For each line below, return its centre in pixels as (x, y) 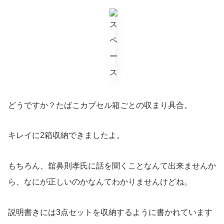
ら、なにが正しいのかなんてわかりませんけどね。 (100, 182)
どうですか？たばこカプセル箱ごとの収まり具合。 (100, 105)
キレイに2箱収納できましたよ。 (66, 135)
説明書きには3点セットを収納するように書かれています (110, 212)
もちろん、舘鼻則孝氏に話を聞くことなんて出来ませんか (112, 166)
